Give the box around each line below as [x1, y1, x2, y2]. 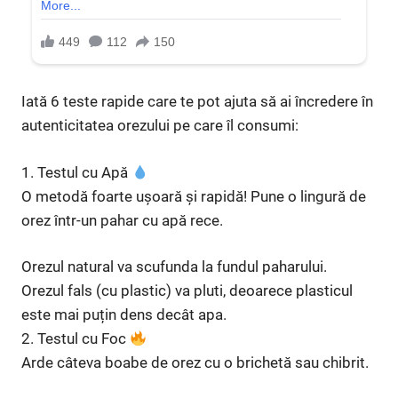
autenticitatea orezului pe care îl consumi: [21, 116, 298, 135]
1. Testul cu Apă [21, 163, 131, 181]
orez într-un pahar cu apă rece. [21, 211, 223, 229]
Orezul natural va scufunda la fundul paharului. [21, 258, 327, 276]
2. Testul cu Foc [21, 330, 130, 348]
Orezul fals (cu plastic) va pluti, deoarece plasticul [21, 282, 353, 300]
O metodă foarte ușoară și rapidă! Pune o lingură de [21, 187, 366, 205]
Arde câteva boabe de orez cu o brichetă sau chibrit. [21, 354, 369, 372]
